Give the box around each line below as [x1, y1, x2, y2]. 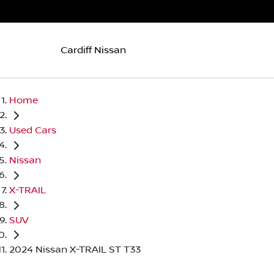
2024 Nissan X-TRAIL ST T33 [9, 244, 141, 256]
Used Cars [9, 124, 56, 136]
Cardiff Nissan [61, 44, 126, 56]
